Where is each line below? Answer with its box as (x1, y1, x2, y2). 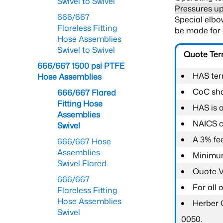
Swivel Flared (57, 158, 107, 169)
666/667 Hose (57, 136, 111, 147)
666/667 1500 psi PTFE (37, 60, 124, 71)
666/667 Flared (57, 87, 116, 98)
